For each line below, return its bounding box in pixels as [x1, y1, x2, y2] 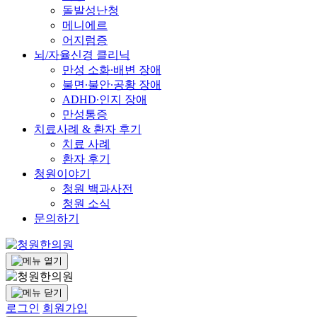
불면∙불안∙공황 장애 [62, 79, 161, 91]
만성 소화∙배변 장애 [62, 64, 161, 76]
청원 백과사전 [62, 183, 133, 195]
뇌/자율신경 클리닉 [34, 49, 130, 61]
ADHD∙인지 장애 [62, 93, 147, 105]
